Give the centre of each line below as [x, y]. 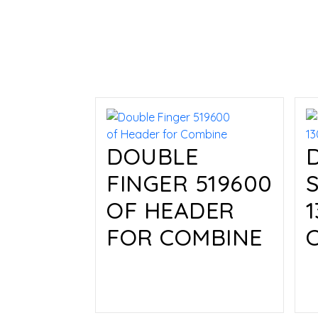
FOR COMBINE [185, 237]
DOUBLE [152, 156]
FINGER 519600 [190, 183]
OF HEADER [171, 210]
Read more [155, 275]
